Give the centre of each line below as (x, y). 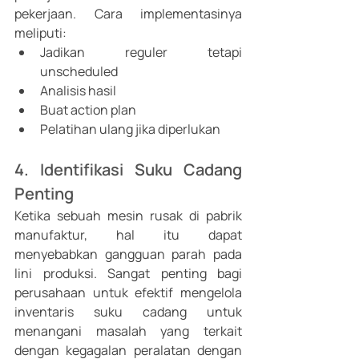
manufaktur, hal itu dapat (128, 235)
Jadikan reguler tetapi (141, 52)
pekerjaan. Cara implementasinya (128, 14)
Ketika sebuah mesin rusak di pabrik (128, 216)
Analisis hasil (78, 91)
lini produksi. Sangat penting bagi (128, 274)
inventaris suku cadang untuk (128, 312)
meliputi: (42, 33)
